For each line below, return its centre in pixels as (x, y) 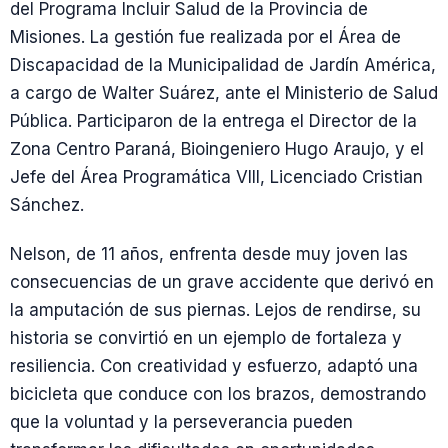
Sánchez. (47, 204)
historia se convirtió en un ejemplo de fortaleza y (206, 337)
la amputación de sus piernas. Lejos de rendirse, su (215, 309)
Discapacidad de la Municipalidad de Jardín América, (223, 64)
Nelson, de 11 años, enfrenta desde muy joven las (209, 253)
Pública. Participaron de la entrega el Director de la (213, 120)
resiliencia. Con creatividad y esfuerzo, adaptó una (214, 365)
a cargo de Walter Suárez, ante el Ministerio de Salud (224, 92)
